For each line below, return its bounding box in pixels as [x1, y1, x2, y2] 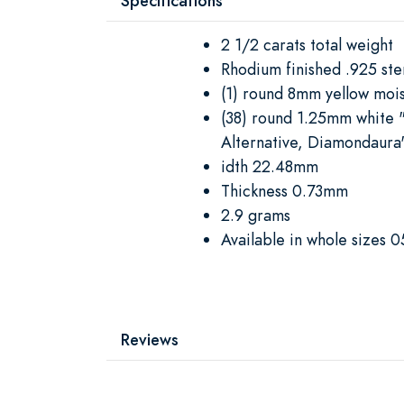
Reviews [121, 327, 179, 351]
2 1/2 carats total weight [221, 32, 393, 56]
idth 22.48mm [221, 154, 318, 178]
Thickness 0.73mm [221, 179, 348, 202]
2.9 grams [221, 203, 290, 226]
